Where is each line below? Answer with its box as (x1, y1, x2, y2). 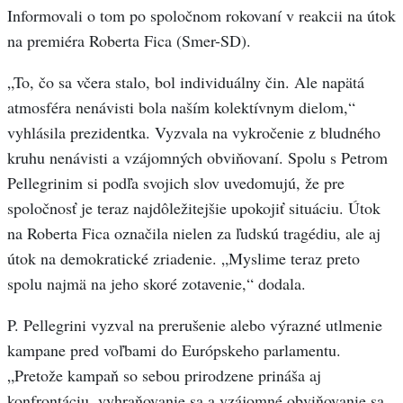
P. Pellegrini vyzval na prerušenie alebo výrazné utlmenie (7, 314, 382, 336)
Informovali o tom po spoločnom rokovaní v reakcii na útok (7, 4, 396, 26)
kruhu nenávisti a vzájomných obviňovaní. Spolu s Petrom (7, 147, 388, 168)
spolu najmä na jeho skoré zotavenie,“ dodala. (7, 273, 306, 294)
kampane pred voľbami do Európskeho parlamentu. (7, 339, 341, 361)
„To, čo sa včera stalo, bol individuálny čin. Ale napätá (7, 71, 364, 93)
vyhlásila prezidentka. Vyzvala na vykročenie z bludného (7, 121, 381, 143)
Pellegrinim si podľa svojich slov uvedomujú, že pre (7, 172, 345, 193)
